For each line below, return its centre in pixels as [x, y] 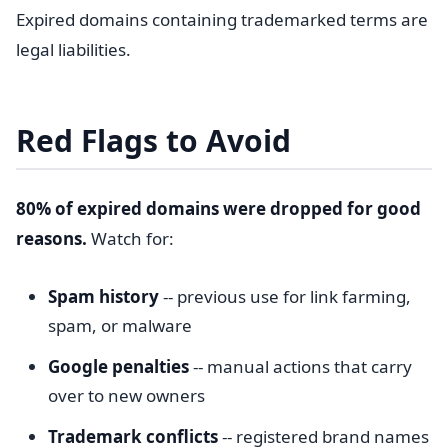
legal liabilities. [73, 49]
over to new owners [126, 395]
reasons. [51, 238]
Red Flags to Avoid [153, 140]
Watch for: [130, 238]
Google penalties [118, 366]
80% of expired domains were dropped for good [218, 208]
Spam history [103, 296]
